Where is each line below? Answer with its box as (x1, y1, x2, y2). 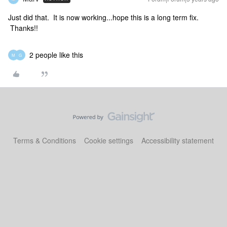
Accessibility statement (141, 135, 214, 145)
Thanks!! (8, 23, 38, 33)
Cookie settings (84, 135, 133, 145)
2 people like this (29, 50, 83, 60)
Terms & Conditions (13, 135, 76, 145)
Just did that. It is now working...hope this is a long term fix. (8, 12, 199, 22)
